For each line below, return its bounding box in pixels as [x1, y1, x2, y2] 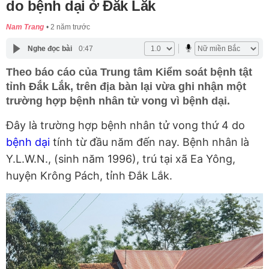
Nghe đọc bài [27, 44, 72, 53]
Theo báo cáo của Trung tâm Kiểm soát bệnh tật [6, 66, 252, 79]
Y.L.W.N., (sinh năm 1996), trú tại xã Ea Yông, [6, 153, 235, 166]
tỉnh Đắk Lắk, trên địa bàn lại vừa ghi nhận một [6, 80, 246, 93]
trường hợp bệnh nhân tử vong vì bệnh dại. [6, 95, 230, 107]
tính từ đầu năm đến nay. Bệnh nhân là [50, 136, 249, 149]
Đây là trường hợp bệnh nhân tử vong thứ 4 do [6, 119, 245, 132]
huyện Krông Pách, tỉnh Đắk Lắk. [6, 169, 172, 183]
